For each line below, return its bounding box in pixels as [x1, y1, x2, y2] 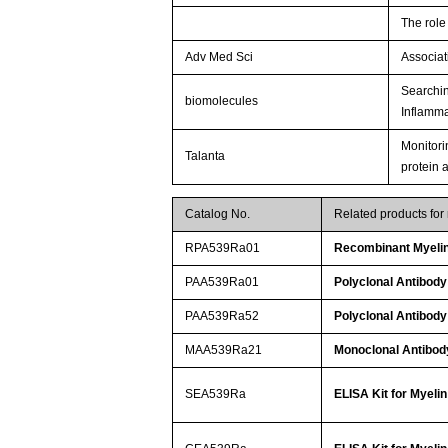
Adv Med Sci [185, 49, 254, 64]
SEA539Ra [185, 386, 247, 401]
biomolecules [185, 93, 259, 108]
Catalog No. [185, 206, 251, 221]
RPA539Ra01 [185, 240, 261, 255]
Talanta [185, 148, 226, 163]
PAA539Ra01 [185, 274, 260, 289]
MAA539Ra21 [185, 342, 263, 357]
